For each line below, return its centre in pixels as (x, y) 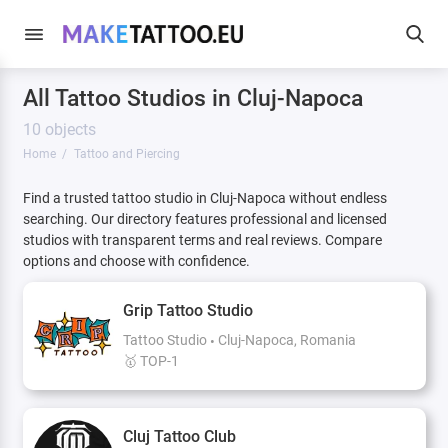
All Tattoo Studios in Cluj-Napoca (192, 97)
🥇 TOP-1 (151, 361)
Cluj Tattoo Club (180, 436)
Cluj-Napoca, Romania (287, 340)
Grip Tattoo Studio (188, 310)
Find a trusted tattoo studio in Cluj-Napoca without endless (204, 198)
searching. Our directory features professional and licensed (204, 219)
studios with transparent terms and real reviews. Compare (202, 240)
